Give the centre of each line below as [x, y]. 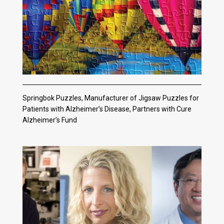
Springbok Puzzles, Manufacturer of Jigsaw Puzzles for [110, 98]
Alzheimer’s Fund [49, 120]
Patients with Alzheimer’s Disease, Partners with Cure [107, 109]
